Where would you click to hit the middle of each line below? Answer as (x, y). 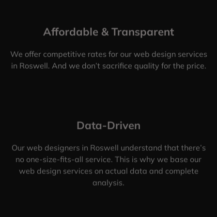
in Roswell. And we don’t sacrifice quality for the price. (108, 66)
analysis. (108, 182)
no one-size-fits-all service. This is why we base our (108, 159)
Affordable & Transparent (108, 32)
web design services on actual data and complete (108, 171)
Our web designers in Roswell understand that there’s (108, 147)
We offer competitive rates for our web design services (108, 54)
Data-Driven (108, 125)
